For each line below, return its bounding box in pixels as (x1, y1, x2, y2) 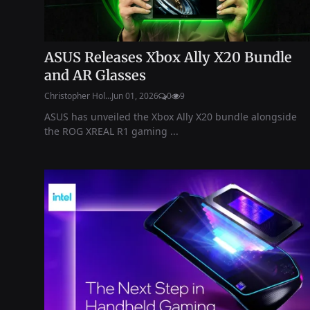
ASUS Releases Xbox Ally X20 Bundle (44, 48, 292, 66)
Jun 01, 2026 (111, 89, 158, 102)
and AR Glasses (44, 66, 146, 84)
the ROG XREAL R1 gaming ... (44, 124, 179, 138)
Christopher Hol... (44, 89, 111, 102)
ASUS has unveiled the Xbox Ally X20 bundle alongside (44, 109, 297, 123)
